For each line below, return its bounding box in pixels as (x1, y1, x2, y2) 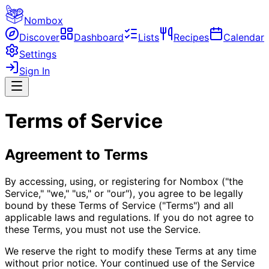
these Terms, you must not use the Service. (5, 223, 201, 235)
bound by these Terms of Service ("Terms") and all (5, 199, 234, 211)
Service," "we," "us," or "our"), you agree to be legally (5, 187, 243, 199)
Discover (19, 31, 59, 43)
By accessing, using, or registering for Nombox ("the (5, 175, 243, 187)
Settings (19, 48, 56, 60)
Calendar (223, 31, 264, 43)
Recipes (174, 31, 209, 43)
